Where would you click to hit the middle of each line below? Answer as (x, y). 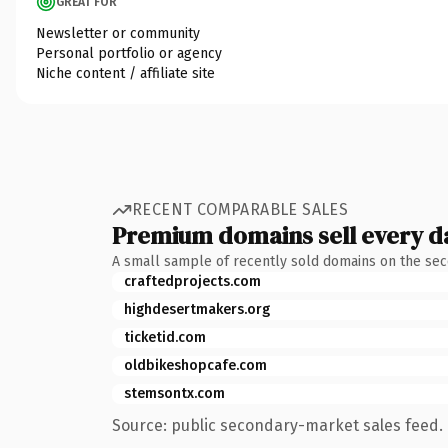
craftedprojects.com (192, 281)
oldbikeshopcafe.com (195, 365)
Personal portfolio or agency (129, 53)
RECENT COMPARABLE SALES (240, 209)
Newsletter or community (118, 33)
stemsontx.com (174, 393)
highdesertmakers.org (197, 309)
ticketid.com (165, 337)
